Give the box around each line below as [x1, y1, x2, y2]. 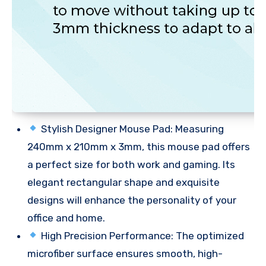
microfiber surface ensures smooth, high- [27, 247, 223, 259]
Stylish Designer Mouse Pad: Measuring [39, 122, 224, 135]
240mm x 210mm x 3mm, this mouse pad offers [27, 140, 250, 153]
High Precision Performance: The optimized [39, 229, 245, 242]
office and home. [27, 211, 105, 224]
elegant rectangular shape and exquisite [27, 176, 220, 188]
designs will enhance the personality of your [27, 194, 236, 206]
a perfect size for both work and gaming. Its [27, 158, 235, 170]
